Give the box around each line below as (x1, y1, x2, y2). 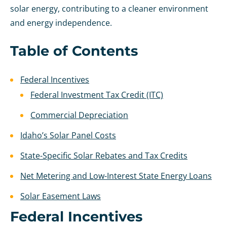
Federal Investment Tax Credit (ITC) (30, 89, 163, 101)
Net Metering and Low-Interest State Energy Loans (20, 170, 212, 182)
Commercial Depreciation (30, 109, 128, 121)
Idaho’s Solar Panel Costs (20, 130, 116, 141)
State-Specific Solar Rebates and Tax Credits (20, 150, 187, 162)
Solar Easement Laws (20, 191, 101, 202)
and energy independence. (10, 17, 112, 29)
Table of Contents (10, 43, 138, 60)
